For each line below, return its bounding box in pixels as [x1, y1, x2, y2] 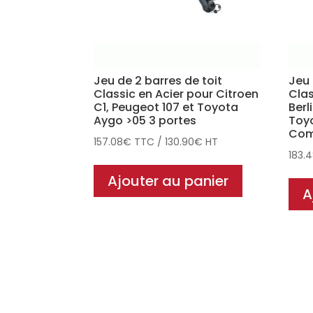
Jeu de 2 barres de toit [94, 72, 223, 89]
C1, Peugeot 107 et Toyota [94, 99, 239, 115]
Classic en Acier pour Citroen [94, 85, 259, 102]
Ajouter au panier [108, 170, 229, 191]
